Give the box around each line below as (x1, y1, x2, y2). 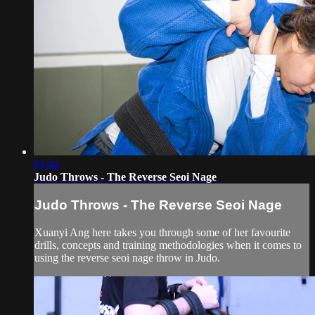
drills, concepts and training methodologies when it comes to (34, 238, 302, 251)
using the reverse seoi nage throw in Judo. (34, 251, 220, 264)
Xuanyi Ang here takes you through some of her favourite (34, 226, 290, 238)
